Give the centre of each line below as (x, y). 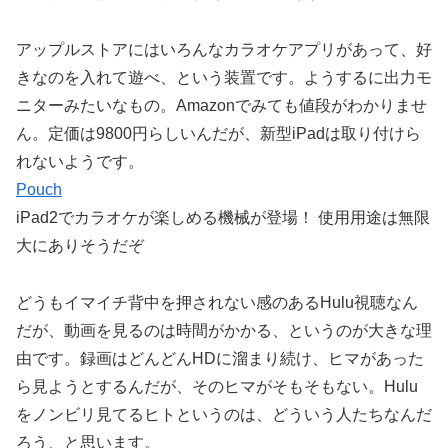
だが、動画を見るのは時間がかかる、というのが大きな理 (224, 330)
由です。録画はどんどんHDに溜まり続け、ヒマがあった (220, 358)
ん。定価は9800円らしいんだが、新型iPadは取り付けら (218, 133)
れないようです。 (80, 161)
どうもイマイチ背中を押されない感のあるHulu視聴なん (217, 302)
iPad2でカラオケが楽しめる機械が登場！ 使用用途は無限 (223, 217)
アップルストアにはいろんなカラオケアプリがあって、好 (224, 49)
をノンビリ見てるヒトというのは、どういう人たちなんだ (224, 414)
